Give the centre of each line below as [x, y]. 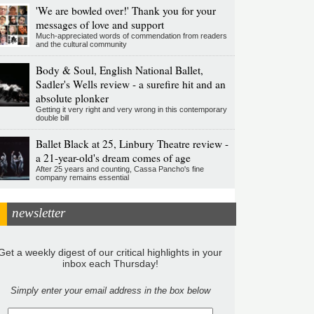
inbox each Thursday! [110, 263]
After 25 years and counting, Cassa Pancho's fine [120, 169]
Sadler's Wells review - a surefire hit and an [130, 84]
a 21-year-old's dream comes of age [113, 158]
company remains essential [82, 178]
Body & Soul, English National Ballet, [119, 70]
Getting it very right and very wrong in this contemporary [131, 110]
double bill [52, 118]
